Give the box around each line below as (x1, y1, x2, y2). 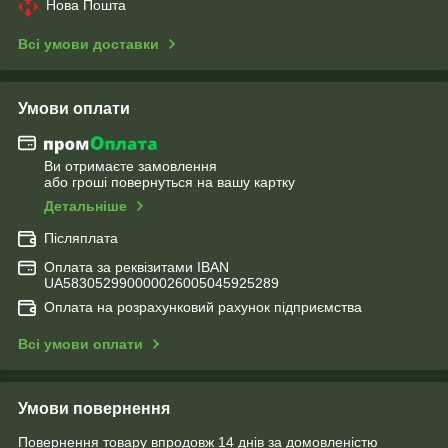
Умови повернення (18, 400, 170, 418)
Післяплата (44, 230, 118, 247)
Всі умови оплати (18, 336, 143, 353)
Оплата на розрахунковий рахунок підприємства (44, 299, 362, 316)
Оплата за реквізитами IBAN (44, 259, 229, 276)
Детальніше (44, 198, 127, 215)
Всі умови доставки (18, 35, 159, 52)
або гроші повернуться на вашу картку (44, 174, 295, 191)
